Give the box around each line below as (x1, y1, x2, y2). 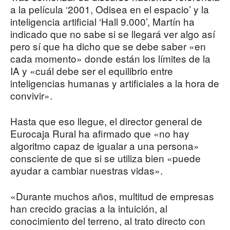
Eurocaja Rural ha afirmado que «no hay (10, 126, 189, 141)
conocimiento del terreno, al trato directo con (10, 214, 205, 228)
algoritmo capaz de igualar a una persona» (10, 139, 199, 153)
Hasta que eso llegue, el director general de (10, 114, 202, 128)
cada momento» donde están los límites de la (10, 51, 210, 66)
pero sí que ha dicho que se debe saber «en (10, 39, 206, 53)
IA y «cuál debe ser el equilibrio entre (10, 64, 173, 78)
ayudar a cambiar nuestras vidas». (10, 163, 163, 178)
